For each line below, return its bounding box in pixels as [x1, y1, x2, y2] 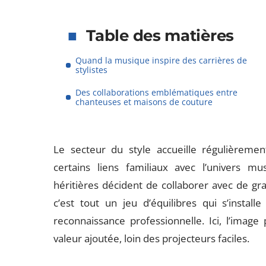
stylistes [75, 64, 108, 75]
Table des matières [86, 26, 234, 45]
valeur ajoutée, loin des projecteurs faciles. [53, 232, 250, 245]
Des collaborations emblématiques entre [75, 87, 238, 98]
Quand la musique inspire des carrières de [75, 55, 248, 66]
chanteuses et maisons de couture [75, 96, 213, 107]
